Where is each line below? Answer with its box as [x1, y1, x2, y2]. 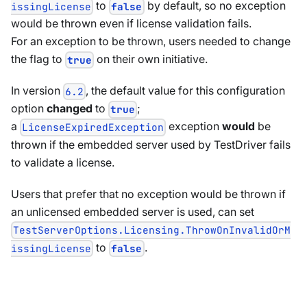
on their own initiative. [94, 51, 208, 66]
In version [11, 84, 63, 98]
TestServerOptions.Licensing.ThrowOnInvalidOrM [13, 223, 291, 237]
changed [47, 101, 93, 116]
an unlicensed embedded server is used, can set [11, 204, 254, 219]
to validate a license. [11, 155, 114, 169]
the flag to [11, 51, 65, 66]
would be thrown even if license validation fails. [11, 16, 251, 30]
